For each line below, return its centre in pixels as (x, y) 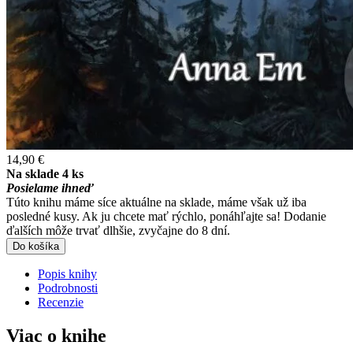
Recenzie (61, 302)
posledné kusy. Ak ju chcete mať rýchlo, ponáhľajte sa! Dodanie (166, 216)
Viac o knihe (56, 335)
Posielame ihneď (50, 188)
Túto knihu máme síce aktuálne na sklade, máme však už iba (156, 202)
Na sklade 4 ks (45, 173)
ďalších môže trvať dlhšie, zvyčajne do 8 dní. (118, 230)
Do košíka (36, 246)
